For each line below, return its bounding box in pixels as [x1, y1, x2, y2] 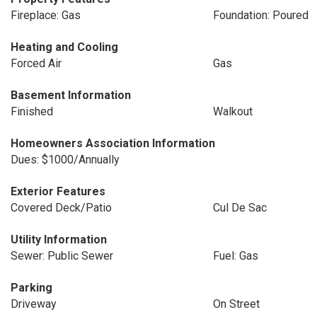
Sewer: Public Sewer [11, 249, 113, 263]
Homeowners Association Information [11, 137, 215, 150]
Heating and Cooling [11, 40, 118, 54]
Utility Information [11, 233, 107, 246]
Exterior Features [11, 185, 105, 198]
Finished [11, 105, 53, 118]
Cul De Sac [212, 201, 267, 214]
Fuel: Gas [212, 249, 258, 263]
